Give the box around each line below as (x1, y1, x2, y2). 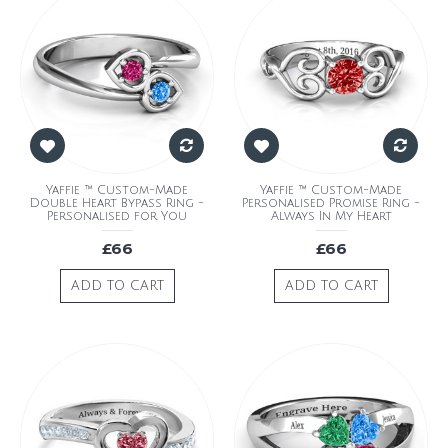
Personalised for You (47, 209, 187, 223)
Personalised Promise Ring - (242, 196, 420, 210)
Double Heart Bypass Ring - (30, 196, 204, 210)
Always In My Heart (270, 209, 392, 223)
